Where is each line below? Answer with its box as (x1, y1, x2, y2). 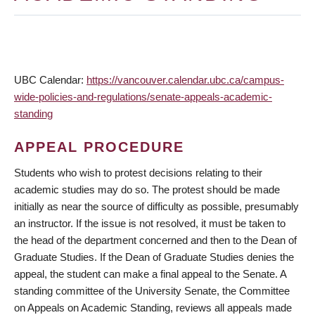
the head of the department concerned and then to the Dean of (14, 234, 297, 246)
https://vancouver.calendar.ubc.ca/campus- (86, 74, 284, 86)
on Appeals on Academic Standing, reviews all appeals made (14, 302, 292, 314)
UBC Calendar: (14, 74, 86, 86)
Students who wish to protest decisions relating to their (14, 167, 262, 179)
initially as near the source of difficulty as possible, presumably (14, 200, 299, 212)
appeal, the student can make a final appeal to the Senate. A (14, 268, 286, 280)
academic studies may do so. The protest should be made (14, 184, 280, 195)
